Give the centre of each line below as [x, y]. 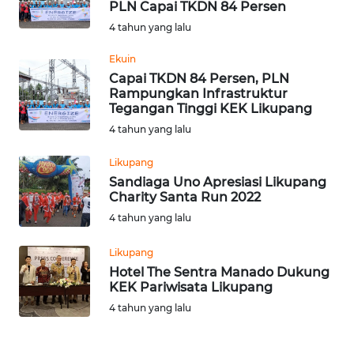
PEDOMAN [47, 335]
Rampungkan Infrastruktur [198, 93]
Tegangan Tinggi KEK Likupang [211, 108]
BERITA [39, 118]
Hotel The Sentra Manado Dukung [219, 272]
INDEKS [40, 101]
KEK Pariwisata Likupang [191, 287]
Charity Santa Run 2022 [185, 197]
